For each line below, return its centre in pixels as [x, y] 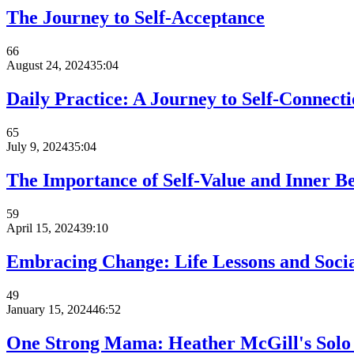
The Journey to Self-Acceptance [136, 18]
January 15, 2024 [49, 309]
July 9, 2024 [37, 147]
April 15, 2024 [43, 228]
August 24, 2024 [48, 66]
